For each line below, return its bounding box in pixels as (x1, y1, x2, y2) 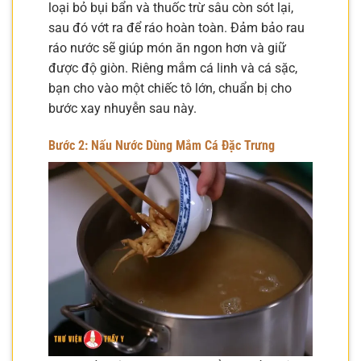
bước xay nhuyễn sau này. (48, 101, 197, 117)
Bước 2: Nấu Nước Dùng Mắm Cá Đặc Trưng (48, 138, 275, 154)
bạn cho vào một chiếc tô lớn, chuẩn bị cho (48, 81, 292, 97)
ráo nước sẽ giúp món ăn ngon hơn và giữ (48, 40, 286, 56)
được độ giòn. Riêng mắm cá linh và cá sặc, (48, 60, 297, 77)
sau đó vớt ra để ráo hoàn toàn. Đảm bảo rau (48, 20, 305, 36)
